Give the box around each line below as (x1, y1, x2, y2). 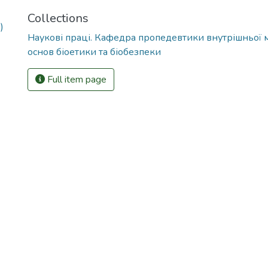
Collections (28, 10, 89, 26)
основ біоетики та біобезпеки (28, 45, 161, 59)
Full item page (45, 73, 106, 86)
